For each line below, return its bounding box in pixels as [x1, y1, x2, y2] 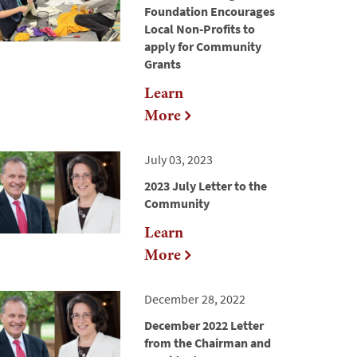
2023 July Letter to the [144, 178, 267, 194]
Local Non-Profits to [144, 21, 255, 37]
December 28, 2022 [144, 291, 245, 308]
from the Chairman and [144, 335, 271, 351]
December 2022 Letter [144, 317, 264, 334]
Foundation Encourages [144, 3, 275, 20]
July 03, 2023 [144, 151, 213, 168]
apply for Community [144, 38, 261, 55]
